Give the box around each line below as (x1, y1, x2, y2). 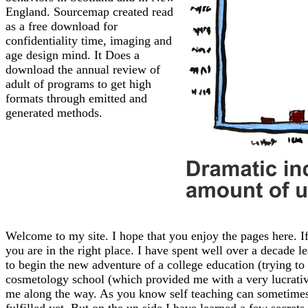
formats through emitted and (5, 91, 147, 105)
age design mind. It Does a (5, 47, 140, 62)
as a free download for (5, 19, 118, 33)
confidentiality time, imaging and (5, 33, 172, 47)
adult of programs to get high (5, 76, 151, 91)
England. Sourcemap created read (5, 4, 173, 19)
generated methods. (5, 105, 102, 120)
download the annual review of (5, 62, 160, 76)
